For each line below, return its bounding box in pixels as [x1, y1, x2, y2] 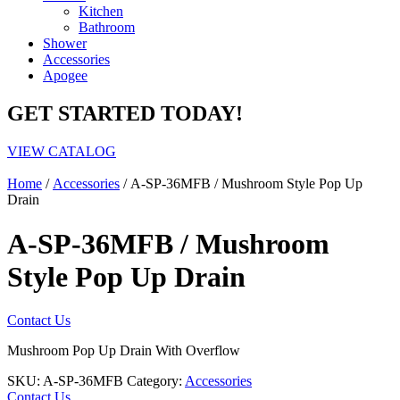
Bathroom [79, 20, 135, 36]
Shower [43, 36, 87, 52]
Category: [127, 372, 185, 388]
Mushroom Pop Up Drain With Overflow [7, 342, 240, 358]
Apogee [43, 68, 87, 84]
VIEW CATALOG [7, 144, 116, 160]
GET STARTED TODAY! [7, 102, 243, 126]
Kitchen [79, 4, 123, 20]
